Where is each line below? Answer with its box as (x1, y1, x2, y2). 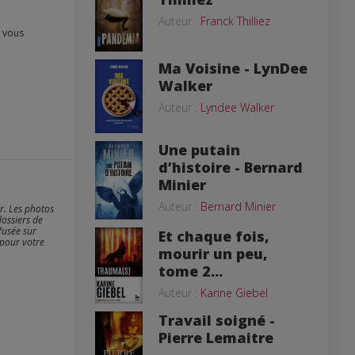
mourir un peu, (158, 243, 268, 263)
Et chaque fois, (158, 226, 269, 246)
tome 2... (158, 261, 223, 281)
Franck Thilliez (200, 13, 270, 29)
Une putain (158, 140, 240, 160)
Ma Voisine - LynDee (158, 58, 307, 78)
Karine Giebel (200, 284, 268, 300)
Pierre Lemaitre (158, 328, 273, 348)
